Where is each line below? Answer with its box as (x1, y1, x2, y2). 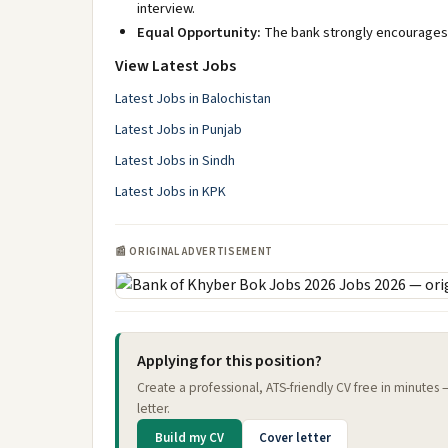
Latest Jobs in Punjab (115, 120, 242, 140)
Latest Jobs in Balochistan (115, 89, 271, 109)
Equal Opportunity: (137, 22, 261, 43)
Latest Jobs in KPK (115, 182, 226, 202)
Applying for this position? (137, 350, 322, 372)
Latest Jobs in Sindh (115, 151, 235, 171)
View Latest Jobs (115, 55, 236, 77)
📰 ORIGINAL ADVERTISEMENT (115, 244, 273, 259)
